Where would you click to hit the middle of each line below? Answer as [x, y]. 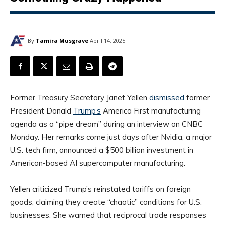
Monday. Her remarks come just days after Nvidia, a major [111, 137]
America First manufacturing [151, 111]
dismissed [167, 98]
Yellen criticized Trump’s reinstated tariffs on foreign [100, 189]
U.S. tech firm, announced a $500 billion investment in [102, 150]
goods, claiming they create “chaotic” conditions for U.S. [106, 202]
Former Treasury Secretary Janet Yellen [80, 98]
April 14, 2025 [107, 41]
